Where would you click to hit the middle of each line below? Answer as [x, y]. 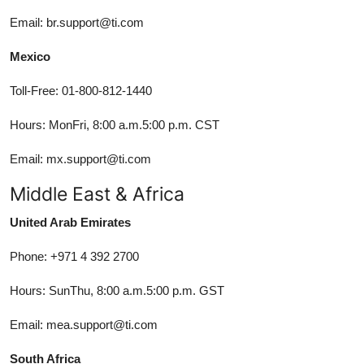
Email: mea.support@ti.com [84, 324]
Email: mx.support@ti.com [80, 158]
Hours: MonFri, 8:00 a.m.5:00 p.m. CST [115, 124]
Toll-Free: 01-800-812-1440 [81, 90]
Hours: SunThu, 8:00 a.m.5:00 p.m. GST [117, 290]
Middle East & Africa [97, 193]
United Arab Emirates [70, 222]
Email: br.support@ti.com [77, 22]
